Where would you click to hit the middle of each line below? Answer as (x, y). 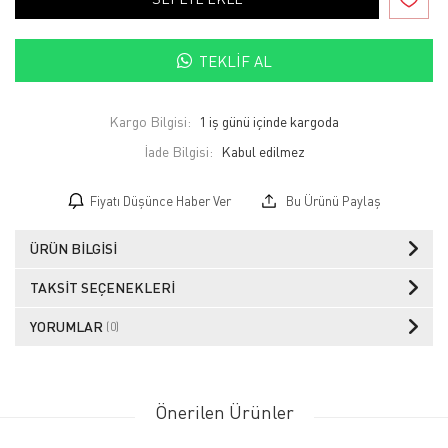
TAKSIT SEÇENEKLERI (102, 288)
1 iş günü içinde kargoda (269, 122)
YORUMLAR (68, 327)
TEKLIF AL (235, 60)
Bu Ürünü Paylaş (331, 201)
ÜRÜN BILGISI (73, 249)
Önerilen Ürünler (224, 412)
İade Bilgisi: (178, 152)
